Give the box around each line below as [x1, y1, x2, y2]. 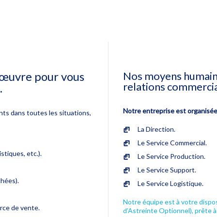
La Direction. [138, 124, 175, 133]
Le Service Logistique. [138, 179, 203, 187]
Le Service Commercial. [138, 138, 207, 147]
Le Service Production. [138, 152, 205, 160]
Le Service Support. [138, 165, 196, 174]
